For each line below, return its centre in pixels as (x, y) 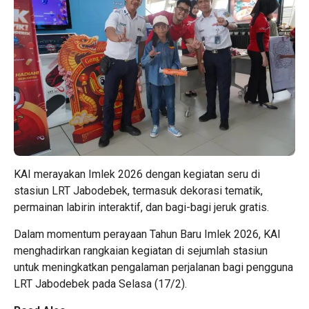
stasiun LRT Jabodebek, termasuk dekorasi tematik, (138, 190)
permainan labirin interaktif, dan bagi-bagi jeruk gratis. (141, 207)
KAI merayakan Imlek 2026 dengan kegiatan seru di (137, 174)
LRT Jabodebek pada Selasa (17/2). (100, 283)
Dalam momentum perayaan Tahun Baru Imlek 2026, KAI (147, 234)
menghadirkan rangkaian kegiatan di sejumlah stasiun (141, 250)
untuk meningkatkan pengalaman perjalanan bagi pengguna (153, 267)
